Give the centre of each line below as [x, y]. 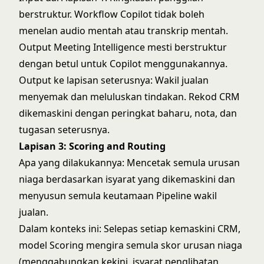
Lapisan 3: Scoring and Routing [92, 146]
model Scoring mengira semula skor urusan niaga [131, 245]
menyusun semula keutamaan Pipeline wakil [118, 196]
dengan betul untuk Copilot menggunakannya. [123, 64]
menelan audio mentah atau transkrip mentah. [123, 31]
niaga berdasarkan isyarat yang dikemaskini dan [127, 179]
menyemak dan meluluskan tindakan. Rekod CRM [129, 97]
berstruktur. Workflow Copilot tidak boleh [112, 14]
